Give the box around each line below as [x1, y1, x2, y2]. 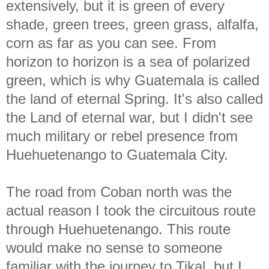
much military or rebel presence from [6, 127, 238, 144]
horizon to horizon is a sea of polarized [6, 53, 250, 70]
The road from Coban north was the [6, 183, 232, 200]
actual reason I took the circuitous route [6, 202, 256, 219]
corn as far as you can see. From [6, 34, 216, 51]
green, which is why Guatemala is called [6, 71, 259, 88]
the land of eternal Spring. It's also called [6, 90, 263, 107]
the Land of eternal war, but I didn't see [6, 109, 253, 125]
